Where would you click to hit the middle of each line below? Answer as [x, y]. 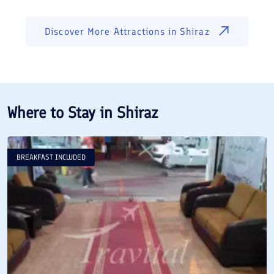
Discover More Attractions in [113, 31]
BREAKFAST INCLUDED [51, 157]
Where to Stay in [62, 112]
